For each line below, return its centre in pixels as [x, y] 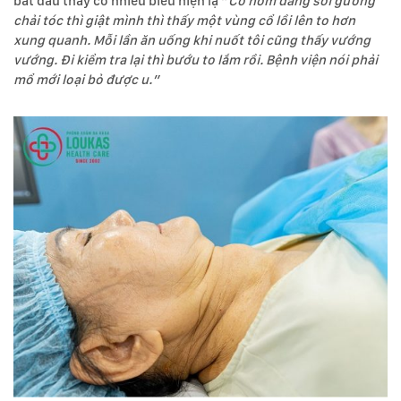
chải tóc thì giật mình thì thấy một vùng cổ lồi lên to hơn [184, 20]
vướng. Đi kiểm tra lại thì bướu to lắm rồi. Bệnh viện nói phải [196, 60]
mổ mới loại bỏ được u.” [86, 79]
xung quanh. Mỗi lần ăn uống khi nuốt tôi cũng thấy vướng [192, 40]
